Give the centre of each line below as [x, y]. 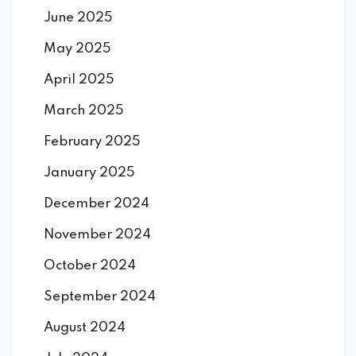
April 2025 [79, 80]
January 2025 [89, 173]
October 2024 [90, 266]
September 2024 [100, 297]
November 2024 [97, 235]
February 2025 [92, 142]
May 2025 [77, 49]
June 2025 [78, 18]
